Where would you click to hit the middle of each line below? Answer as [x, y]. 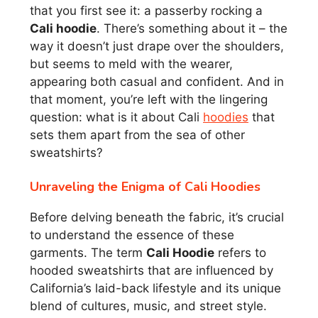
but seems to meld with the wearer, [131, 64]
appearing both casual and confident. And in [157, 81]
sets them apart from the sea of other [137, 135]
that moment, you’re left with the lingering [149, 99]
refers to [240, 253]
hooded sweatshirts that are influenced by [152, 270]
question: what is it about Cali [116, 117]
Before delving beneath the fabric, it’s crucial [157, 217]
